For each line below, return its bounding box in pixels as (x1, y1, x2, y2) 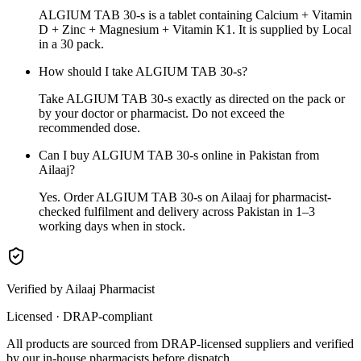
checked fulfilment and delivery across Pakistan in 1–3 (39, 204, 315, 218)
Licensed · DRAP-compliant (6, 309, 152, 323)
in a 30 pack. (39, 36, 104, 51)
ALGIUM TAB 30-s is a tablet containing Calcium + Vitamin (39, 7, 352, 22)
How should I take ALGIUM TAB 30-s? (39, 64, 247, 78)
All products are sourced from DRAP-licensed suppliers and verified (6, 336, 354, 351)
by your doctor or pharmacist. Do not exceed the (39, 106, 284, 120)
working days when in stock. (39, 218, 185, 233)
